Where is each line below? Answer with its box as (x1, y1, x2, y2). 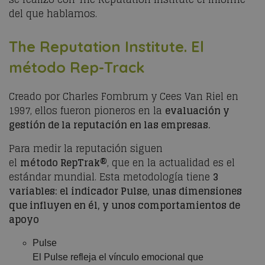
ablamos (53, 5, 95, 22)
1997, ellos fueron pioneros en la (9, 102, 165, 119)
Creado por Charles (9, 88, 101, 105)
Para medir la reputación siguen (9, 140, 163, 157)
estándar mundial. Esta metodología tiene (9, 169, 213, 185)
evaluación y (165, 102, 230, 119)
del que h (9, 5, 53, 22)
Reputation (40, 37, 121, 56)
